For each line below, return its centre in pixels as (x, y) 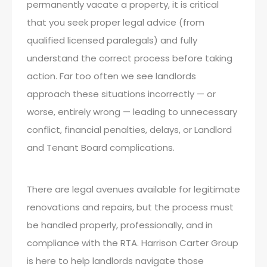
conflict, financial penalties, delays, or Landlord (129, 130)
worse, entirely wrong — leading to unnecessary (132, 112)
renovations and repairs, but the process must (130, 207)
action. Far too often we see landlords (111, 76)
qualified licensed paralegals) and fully (112, 40)
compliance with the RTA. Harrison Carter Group (133, 243)
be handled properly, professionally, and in (120, 225)
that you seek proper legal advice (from (116, 22)
